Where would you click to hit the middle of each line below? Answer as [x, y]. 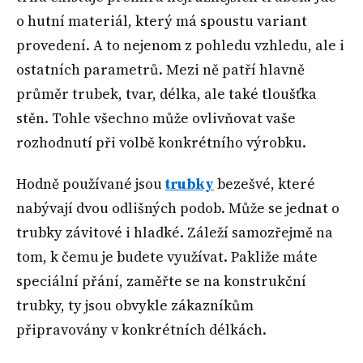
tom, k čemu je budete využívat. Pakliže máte [167, 256]
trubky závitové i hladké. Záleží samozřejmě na [175, 232]
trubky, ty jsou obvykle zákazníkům [135, 305]
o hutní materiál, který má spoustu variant [162, 21]
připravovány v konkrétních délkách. [141, 329]
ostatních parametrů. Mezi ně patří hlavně [160, 70]
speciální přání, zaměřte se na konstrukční [161, 281]
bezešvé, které [265, 184]
